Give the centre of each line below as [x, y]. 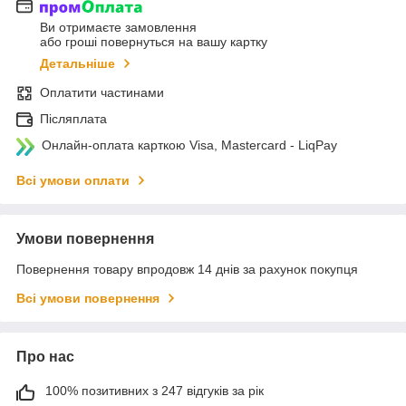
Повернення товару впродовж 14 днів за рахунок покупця [187, 270]
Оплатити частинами [102, 93]
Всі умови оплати [73, 181]
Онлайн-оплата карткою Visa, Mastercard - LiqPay [189, 145]
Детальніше [77, 64]
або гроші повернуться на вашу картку [154, 42]
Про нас [45, 357]
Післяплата [73, 119]
